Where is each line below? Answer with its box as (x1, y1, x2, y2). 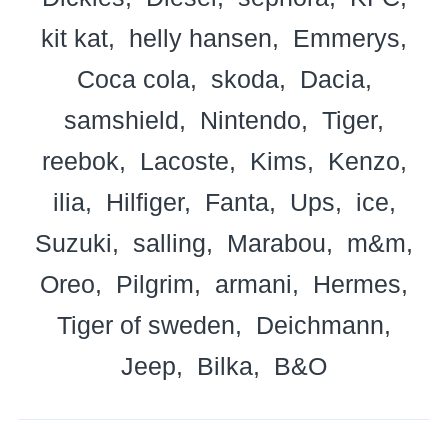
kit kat (41, 23, 108, 52)
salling (133, 228, 206, 257)
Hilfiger (105, 187, 184, 216)
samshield (64, 105, 179, 134)
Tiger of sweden (57, 310, 235, 339)
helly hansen (129, 23, 272, 52)
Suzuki (35, 228, 112, 257)
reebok (41, 146, 119, 175)
